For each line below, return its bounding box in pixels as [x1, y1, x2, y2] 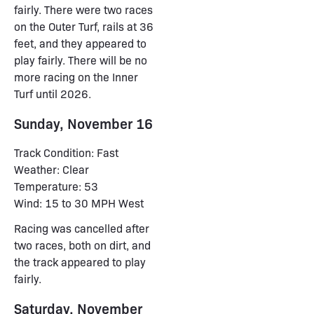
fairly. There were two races [14, 2, 153, 17]
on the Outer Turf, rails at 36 [14, 19, 153, 34]
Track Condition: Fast [14, 145, 118, 160]
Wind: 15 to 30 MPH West [14, 196, 144, 210]
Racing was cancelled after [14, 221, 149, 235]
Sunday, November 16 [14, 114, 153, 132]
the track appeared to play [14, 254, 146, 269]
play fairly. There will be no [14, 53, 147, 67]
